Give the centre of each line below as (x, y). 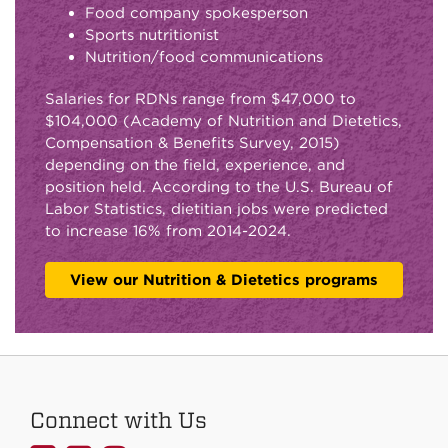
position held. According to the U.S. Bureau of (219, 186)
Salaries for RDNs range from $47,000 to (200, 98)
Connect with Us (118, 419)
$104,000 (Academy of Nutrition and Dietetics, (223, 120)
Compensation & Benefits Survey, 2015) (192, 142)
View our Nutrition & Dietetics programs (224, 279)
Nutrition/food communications (204, 56)
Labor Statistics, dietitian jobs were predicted (216, 208)
